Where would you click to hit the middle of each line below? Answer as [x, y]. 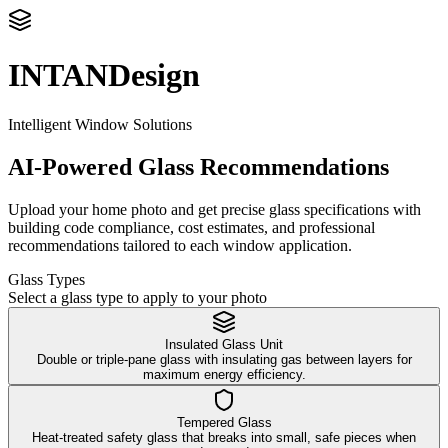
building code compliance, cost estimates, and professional [191, 227]
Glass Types [46, 279]
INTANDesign [104, 75]
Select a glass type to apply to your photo [137, 297]
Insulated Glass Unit [224, 344]
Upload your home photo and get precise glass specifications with [214, 209]
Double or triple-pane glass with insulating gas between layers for [224, 359]
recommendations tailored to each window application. [180, 245]
